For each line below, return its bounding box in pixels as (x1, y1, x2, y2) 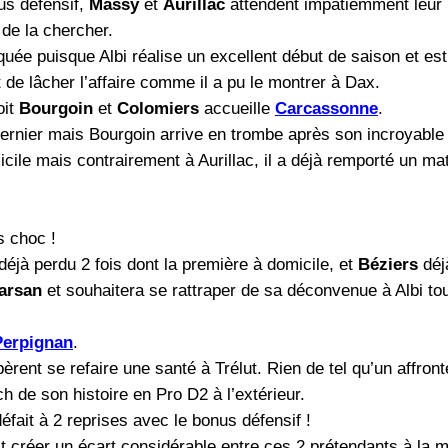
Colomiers (117, 99, 199, 119)
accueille (199, 99, 275, 119)
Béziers (358, 255, 418, 275)
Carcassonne (275, 99, 378, 119)
